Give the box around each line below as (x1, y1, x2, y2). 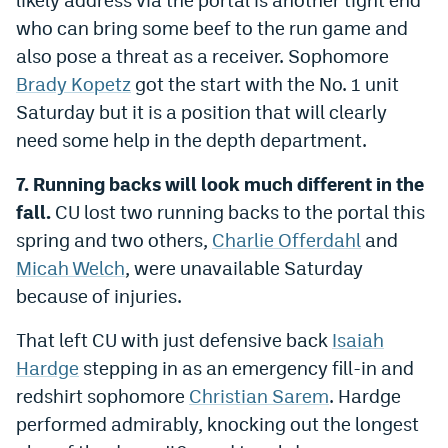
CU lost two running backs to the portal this (51, 200, 425, 223)
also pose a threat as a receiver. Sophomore (16, 44, 389, 67)
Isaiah (332, 328, 384, 351)
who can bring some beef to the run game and (16, 16, 408, 39)
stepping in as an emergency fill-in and (79, 356, 414, 379)
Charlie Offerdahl (212, 228, 361, 251)
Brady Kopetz (16, 72, 131, 95)
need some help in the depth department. (16, 128, 367, 151)
